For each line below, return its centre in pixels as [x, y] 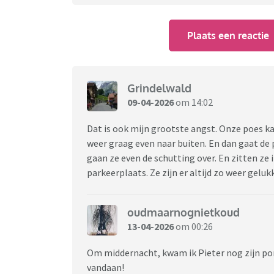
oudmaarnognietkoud [183, 213]
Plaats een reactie [228, 35]
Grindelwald [159, 88]
